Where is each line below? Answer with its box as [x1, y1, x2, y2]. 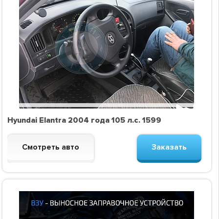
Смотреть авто [22, 142, 79, 153]
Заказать [151, 142, 187, 153]
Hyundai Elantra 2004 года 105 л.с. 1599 [7, 115, 161, 126]
